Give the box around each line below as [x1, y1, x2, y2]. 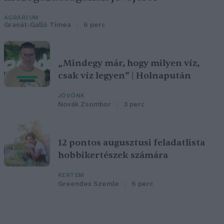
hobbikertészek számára [58, 149, 168, 161]
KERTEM [58, 172, 84, 179]
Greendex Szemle [58, 180, 119, 188]
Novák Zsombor [58, 101, 111, 109]
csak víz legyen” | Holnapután [58, 70, 191, 82]
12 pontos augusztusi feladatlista [58, 137, 205, 149]
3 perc [123, 101, 144, 109]
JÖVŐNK [58, 92, 85, 99]
